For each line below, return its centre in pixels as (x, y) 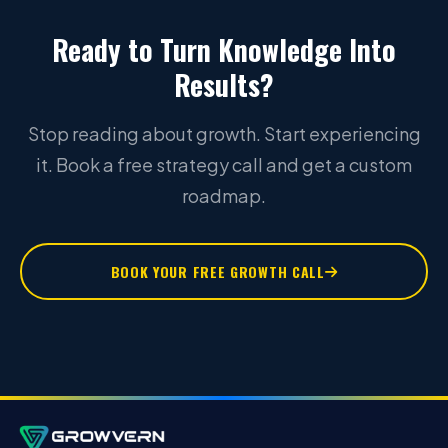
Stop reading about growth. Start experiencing (224, 133)
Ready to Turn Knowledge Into (224, 49)
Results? (224, 84)
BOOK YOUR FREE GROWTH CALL (217, 271)
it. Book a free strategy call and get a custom (224, 164)
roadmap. (224, 195)
